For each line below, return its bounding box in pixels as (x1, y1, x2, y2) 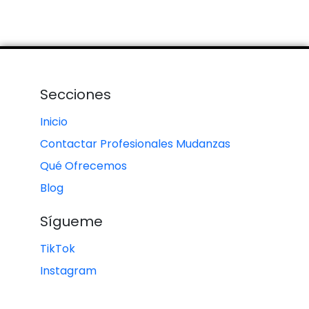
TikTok (40, 240, 75, 257)
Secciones (40, 84, 111, 104)
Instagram (40, 262, 97, 279)
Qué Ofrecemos (40, 157, 127, 174)
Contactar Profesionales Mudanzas (40, 135, 230, 152)
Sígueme (40, 211, 103, 231)
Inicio (40, 113, 68, 130)
